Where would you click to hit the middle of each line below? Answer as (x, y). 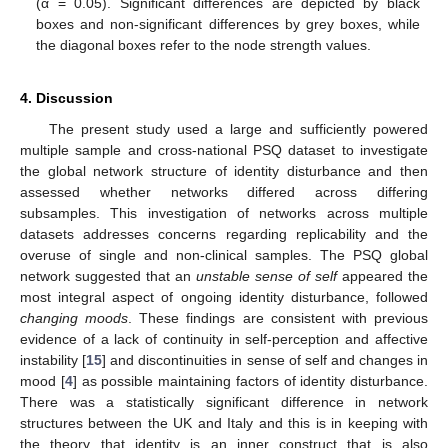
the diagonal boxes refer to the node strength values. (204, 44)
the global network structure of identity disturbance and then (224, 171)
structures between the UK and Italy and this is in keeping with (224, 423)
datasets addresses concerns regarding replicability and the (224, 234)
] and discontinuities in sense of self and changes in (265, 360)
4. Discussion (66, 98)
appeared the (382, 276)
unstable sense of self (266, 276)
